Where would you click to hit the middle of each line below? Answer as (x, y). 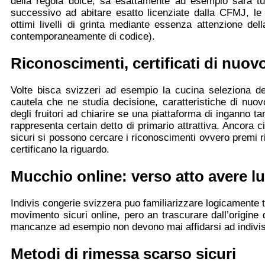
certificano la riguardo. (60, 149)
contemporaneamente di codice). (83, 36)
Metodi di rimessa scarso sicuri (123, 254)
